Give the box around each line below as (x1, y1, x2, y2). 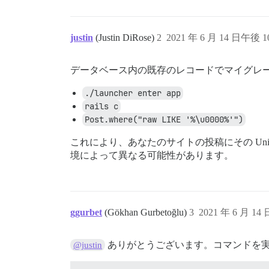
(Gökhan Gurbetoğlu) (104, 207, 189, 217)
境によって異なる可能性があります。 (70, 150, 234, 160)
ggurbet (70, 207, 102, 217)
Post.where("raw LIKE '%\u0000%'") (85, 114, 243, 125)
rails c (85, 101, 118, 112)
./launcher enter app (85, 88, 181, 98)
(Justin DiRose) (95, 32, 157, 43)
